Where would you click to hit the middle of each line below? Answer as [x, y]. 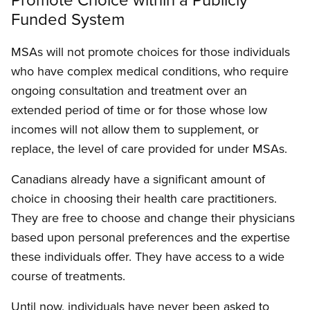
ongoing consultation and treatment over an [129, 91]
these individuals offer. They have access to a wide [148, 257]
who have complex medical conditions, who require [150, 71]
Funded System [68, 19]
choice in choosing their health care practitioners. [144, 199]
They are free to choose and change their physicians [153, 218]
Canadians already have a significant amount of [138, 179]
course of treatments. [68, 276]
